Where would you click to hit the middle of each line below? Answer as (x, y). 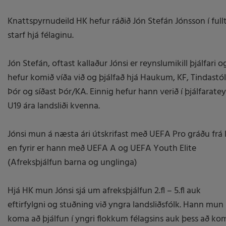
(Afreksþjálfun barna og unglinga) (72, 163)
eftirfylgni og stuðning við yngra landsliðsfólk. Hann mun (116, 205)
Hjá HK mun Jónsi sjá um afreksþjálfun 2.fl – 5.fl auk (104, 191)
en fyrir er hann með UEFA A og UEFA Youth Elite (102, 149)
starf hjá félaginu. (41, 36)
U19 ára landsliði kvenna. (54, 106)
